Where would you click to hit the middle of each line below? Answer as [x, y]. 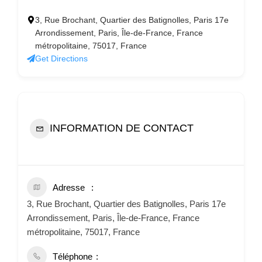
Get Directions [61, 58]
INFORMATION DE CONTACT [122, 128]
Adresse [69, 187]
